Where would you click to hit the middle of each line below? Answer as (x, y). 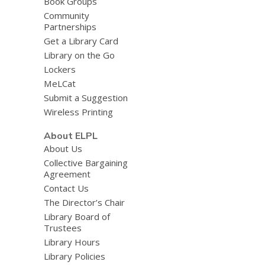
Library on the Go (79, 55)
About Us (63, 148)
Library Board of (77, 216)
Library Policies (74, 256)
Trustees (62, 227)
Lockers (59, 69)
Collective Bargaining (85, 162)
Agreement (67, 174)
